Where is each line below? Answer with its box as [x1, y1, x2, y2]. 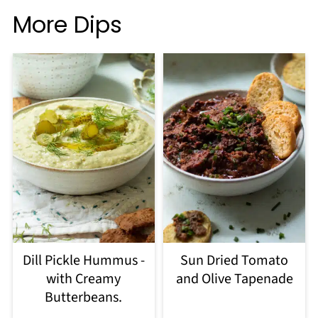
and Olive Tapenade [175, 268, 293, 289]
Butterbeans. [45, 287, 123, 307]
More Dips [12, 9, 122, 41]
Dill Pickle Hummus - [22, 250, 145, 270]
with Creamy [46, 268, 121, 289]
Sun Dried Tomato [180, 250, 289, 270]
